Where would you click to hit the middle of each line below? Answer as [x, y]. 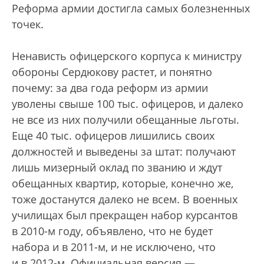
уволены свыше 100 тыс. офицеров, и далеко [128, 104]
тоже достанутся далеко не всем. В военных [125, 199]
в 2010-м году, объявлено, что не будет [112, 231]
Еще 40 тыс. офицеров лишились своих [113, 136]
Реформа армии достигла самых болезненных [131, 8]
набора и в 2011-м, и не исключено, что [114, 247]
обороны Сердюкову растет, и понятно [112, 72]
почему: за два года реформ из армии [110, 88]
